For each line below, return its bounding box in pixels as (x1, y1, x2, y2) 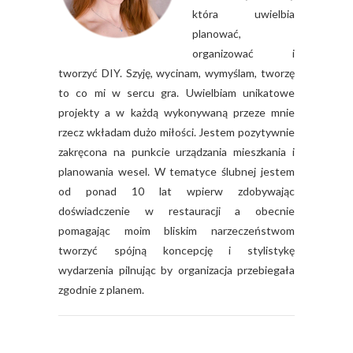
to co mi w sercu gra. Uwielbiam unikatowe (58, 86, 295, 100)
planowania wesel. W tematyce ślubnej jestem (58, 165, 295, 179)
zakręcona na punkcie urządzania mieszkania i (58, 145, 295, 159)
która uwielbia (192, 7, 295, 21)
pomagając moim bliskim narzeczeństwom (58, 224, 295, 238)
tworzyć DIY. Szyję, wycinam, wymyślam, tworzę (58, 66, 295, 80)
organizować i (192, 46, 295, 61)
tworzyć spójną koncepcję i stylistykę (58, 243, 295, 258)
